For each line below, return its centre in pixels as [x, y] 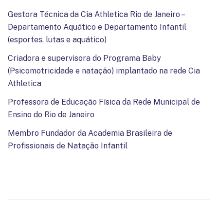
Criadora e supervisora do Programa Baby [84, 58]
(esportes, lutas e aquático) [57, 40]
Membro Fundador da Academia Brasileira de [90, 133]
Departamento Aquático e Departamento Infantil [97, 27]
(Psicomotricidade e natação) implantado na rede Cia [104, 71]
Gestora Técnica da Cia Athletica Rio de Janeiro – [96, 15]
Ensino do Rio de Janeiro [51, 115]
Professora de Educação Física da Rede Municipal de [104, 102]
